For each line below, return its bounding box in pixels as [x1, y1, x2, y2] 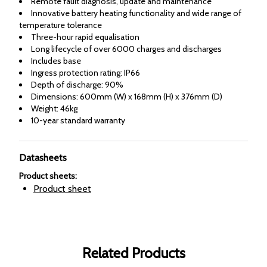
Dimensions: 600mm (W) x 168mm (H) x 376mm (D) [31, 91, 224, 103]
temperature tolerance [19, 20, 102, 31]
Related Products [82, 244, 185, 262]
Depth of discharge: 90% [31, 79, 123, 91]
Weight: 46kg [31, 103, 77, 114]
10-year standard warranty [31, 115, 125, 126]
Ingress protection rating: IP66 [31, 67, 140, 79]
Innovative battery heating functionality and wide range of [31, 8, 241, 19]
